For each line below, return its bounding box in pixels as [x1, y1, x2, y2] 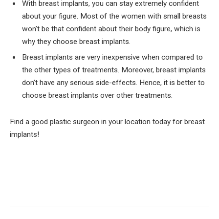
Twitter [51, 182, 77, 191]
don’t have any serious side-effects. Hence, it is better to [22, 78, 205, 88]
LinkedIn [116, 182, 149, 191]
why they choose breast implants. [22, 37, 132, 46]
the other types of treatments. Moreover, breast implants [22, 66, 206, 75]
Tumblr [148, 182, 174, 191]
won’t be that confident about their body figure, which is [22, 24, 200, 33]
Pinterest [83, 182, 114, 191]
